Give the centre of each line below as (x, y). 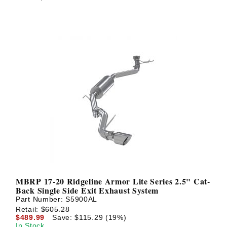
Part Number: (41, 199)
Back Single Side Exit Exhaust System (87, 191)
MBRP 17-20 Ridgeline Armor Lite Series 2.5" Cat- (113, 181)
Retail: (28, 209)
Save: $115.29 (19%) (89, 217)
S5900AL (82, 199)
